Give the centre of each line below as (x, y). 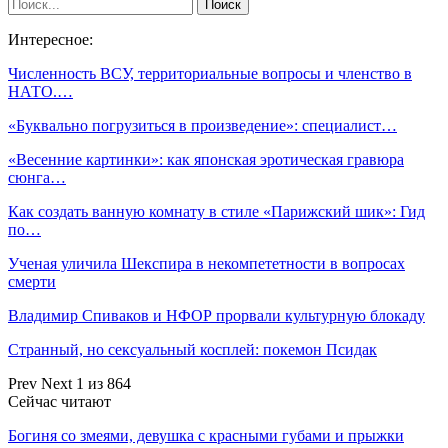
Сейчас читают (59, 402)
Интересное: (50, 40)
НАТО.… (40, 92)
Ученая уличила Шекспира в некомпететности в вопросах (206, 264)
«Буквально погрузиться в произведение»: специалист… (202, 126)
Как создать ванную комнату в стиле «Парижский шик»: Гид (216, 212)
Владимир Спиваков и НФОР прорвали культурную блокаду (216, 316)
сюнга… (37, 178)
